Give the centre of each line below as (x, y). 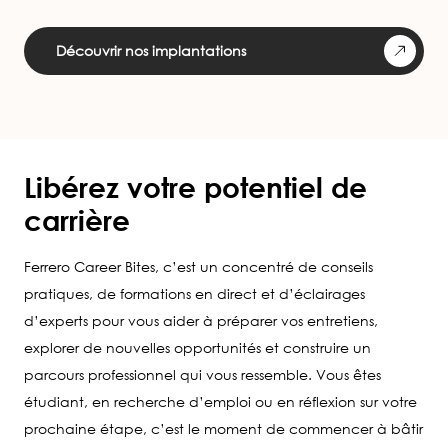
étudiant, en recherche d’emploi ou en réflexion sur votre (220, 401)
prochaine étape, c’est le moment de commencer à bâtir (223, 428)
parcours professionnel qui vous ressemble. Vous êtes (202, 374)
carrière (77, 219)
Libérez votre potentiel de (195, 186)
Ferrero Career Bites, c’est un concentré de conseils (198, 266)
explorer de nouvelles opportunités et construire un (197, 347)
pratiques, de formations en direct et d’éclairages (194, 293)
